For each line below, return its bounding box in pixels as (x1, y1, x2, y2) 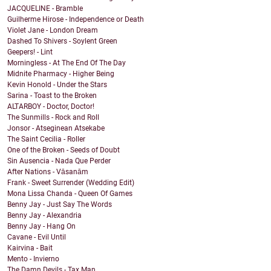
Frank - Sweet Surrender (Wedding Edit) (7, 178, 134, 188)
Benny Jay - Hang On (7, 222, 76, 231)
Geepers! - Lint (7, 48, 53, 57)
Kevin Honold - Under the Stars (7, 80, 107, 90)
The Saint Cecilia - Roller (7, 135, 85, 144)
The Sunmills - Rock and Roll (7, 113, 99, 122)
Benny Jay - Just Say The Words (7, 200, 112, 209)
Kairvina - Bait (7, 244, 53, 253)
